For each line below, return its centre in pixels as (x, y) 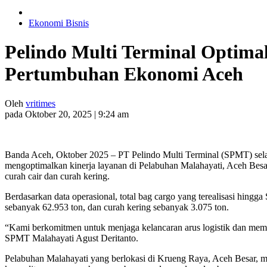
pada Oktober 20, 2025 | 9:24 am (67, 114)
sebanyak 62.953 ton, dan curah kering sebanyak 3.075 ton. (117, 207)
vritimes (41, 103)
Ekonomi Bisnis (59, 23)
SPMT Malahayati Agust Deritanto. (72, 238)
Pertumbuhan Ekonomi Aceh (124, 74)
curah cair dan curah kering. (57, 176)
